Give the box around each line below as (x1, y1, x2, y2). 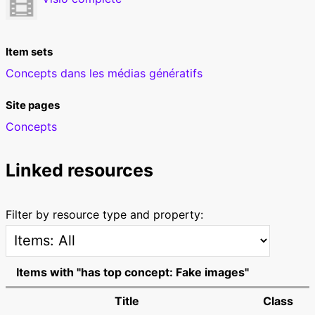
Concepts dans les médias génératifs (5, 65, 202, 80)
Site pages (5, 98, 60, 112)
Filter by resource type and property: (5, 207, 203, 221)
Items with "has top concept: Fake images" (15, 265, 249, 280)
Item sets (5, 44, 53, 58)
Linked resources (5, 159, 153, 181)
